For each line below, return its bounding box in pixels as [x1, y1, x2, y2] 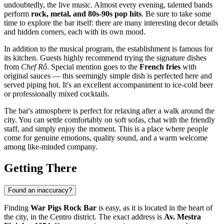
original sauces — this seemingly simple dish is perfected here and [4, 71, 212, 80]
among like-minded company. [4, 142, 97, 151]
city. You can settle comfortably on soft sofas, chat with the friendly [4, 115, 215, 124]
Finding [4, 203, 30, 212]
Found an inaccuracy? [8, 186, 72, 194]
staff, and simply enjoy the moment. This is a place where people [4, 124, 208, 133]
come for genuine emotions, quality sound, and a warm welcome [4, 133, 207, 142]
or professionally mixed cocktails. [4, 89, 109, 98]
